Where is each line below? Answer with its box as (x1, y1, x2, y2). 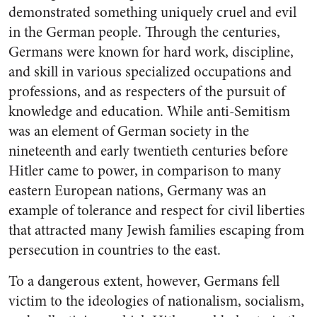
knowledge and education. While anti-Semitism (8, 101, 290, 122)
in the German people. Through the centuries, (8, 22, 280, 42)
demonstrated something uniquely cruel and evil (8, 2, 296, 23)
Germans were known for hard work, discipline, (8, 42, 294, 62)
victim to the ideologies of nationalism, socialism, (8, 291, 304, 311)
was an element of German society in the (8, 121, 249, 142)
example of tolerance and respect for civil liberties (8, 200, 305, 221)
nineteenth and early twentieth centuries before (8, 141, 288, 161)
